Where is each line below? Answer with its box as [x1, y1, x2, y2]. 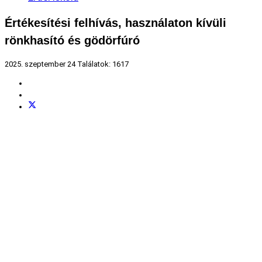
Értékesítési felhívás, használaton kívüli [5, 16, 226, 30]
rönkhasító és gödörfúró [5, 34, 140, 47]
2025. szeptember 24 [5, 60, 77, 69]
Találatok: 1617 [77, 60, 129, 69]
